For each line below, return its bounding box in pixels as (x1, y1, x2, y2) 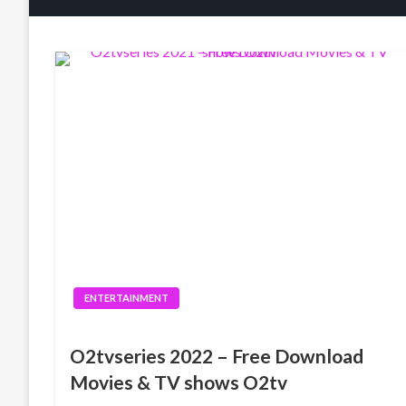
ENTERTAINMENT (84, 292, 169, 304)
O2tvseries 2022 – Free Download (70, 344, 364, 367)
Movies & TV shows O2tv (70, 371, 288, 393)
